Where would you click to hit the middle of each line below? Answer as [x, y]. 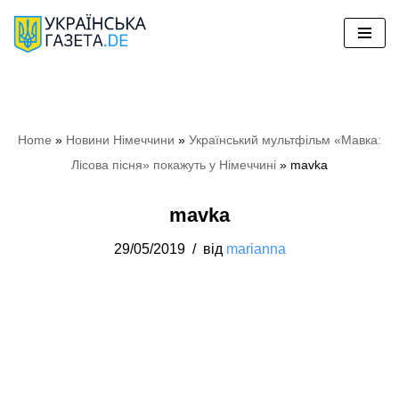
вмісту [37, 100]
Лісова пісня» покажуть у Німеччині [174, 164]
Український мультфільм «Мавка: [285, 139]
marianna [256, 248]
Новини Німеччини [120, 139]
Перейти [45, 50]
